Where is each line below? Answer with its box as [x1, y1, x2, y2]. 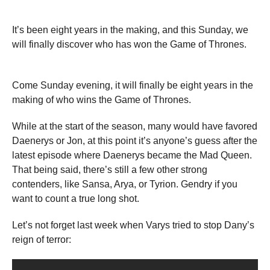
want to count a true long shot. [12, 193, 139, 204]
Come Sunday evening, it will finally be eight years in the [12, 80, 253, 90]
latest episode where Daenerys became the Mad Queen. [12, 150, 252, 160]
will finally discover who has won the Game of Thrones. [12, 39, 246, 49]
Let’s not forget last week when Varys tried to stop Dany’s [12, 220, 254, 230]
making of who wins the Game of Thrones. [12, 95, 191, 105]
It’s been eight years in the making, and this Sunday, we [12, 25, 248, 35]
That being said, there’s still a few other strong [12, 165, 207, 175]
